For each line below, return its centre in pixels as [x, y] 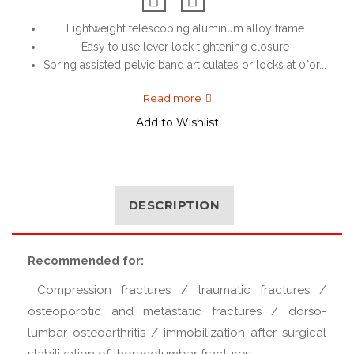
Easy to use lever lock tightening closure [185, 47]
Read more [172, 98]
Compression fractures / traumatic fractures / [177, 290]
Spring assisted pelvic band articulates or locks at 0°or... [185, 65]
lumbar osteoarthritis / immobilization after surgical [177, 333]
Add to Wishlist [177, 122]
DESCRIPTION [174, 205]
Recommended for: [86, 261]
